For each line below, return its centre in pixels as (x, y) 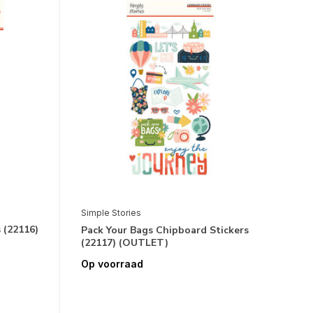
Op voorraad (112, 264)
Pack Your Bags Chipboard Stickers (165, 231)
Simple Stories (111, 213)
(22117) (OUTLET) (124, 243)
